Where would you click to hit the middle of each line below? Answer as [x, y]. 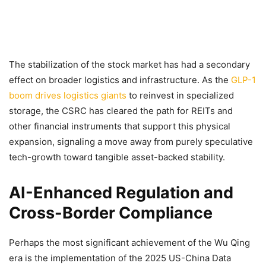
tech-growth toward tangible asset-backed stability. [117, 157]
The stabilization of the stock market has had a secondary [129, 64]
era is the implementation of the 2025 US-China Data [120, 258]
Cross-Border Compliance [111, 213]
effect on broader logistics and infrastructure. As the [120, 80]
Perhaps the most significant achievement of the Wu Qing [129, 242]
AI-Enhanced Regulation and [121, 192]
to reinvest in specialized [180, 95]
